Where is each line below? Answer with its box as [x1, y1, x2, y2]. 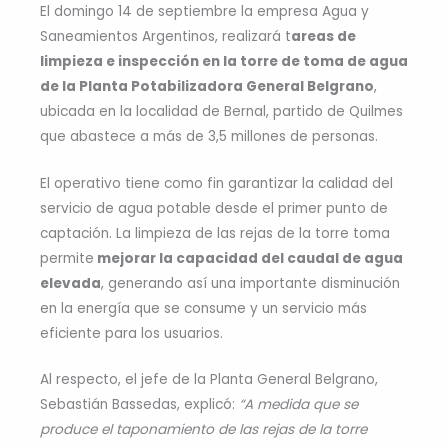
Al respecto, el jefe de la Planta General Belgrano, [40, 370, 378, 390]
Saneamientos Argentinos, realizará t [40, 26, 291, 46]
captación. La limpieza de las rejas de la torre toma [40, 223, 390, 243]
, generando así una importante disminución [101, 273, 400, 293]
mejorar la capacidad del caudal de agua [94, 248, 403, 268]
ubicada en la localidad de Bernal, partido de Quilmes [40, 101, 403, 121]
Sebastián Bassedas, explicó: [40, 395, 239, 415]
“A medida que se [239, 395, 358, 415]
